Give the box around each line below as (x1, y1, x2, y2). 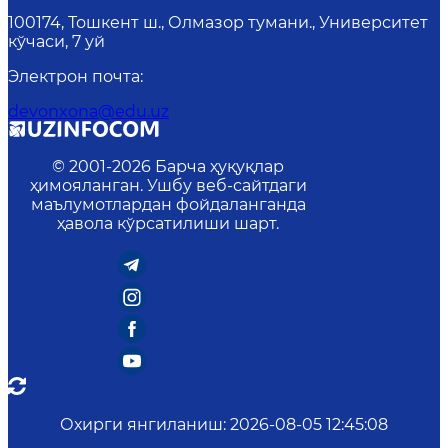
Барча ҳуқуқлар (155, 157, 284, 177)
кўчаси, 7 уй (8, 32, 105, 52)
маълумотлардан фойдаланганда (30, 195, 306, 215)
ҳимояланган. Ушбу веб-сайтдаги (29, 176, 307, 196)
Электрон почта (8, 67, 140, 87)
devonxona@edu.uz (8, 102, 169, 122)
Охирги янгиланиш (60, 415, 223, 435)
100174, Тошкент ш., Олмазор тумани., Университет (8, 13, 428, 33)
